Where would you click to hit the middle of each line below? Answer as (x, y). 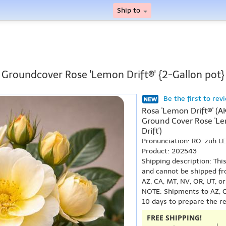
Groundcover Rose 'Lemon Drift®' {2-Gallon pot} (113, 75)
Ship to (130, 10)
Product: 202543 (169, 151)
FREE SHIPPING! (174, 218)
